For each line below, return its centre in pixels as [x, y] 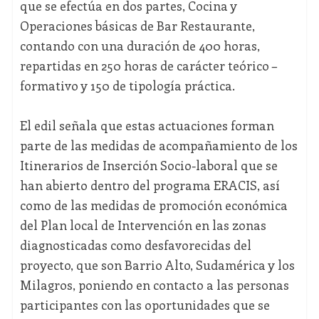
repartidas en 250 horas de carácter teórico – [148, 66]
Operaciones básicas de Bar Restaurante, [137, 26]
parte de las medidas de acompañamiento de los [158, 146]
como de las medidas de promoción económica [153, 205]
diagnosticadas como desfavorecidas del [135, 245]
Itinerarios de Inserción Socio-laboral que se [148, 166]
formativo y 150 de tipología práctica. [127, 86]
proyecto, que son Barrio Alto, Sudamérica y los [157, 265]
